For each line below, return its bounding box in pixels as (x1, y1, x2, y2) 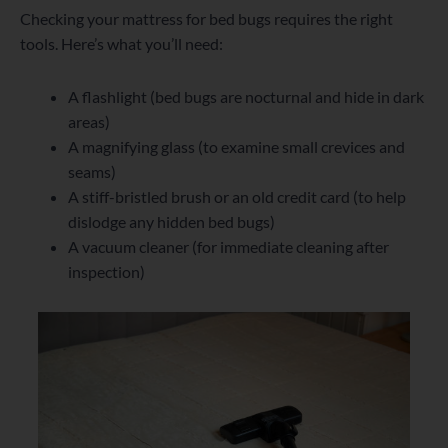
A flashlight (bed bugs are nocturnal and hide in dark (68, 87, 424, 107)
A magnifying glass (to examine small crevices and (68, 137, 405, 157)
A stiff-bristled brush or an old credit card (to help (68, 187, 406, 207)
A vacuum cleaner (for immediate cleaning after (68, 237, 389, 257)
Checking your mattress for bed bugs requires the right (20, 9, 393, 29)
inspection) (68, 262, 145, 282)
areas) (68, 112, 110, 132)
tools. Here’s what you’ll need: (20, 34, 223, 54)
